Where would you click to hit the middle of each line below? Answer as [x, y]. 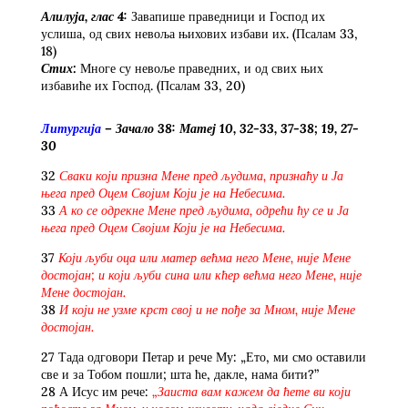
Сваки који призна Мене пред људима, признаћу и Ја [201, 175]
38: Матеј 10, [196, 128]
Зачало [136, 128]
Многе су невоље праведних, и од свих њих [201, 68]
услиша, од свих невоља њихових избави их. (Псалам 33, [199, 33]
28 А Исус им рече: [96, 391]
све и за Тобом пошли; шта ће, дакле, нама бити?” [179, 374]
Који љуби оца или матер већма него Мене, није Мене [204, 257]
